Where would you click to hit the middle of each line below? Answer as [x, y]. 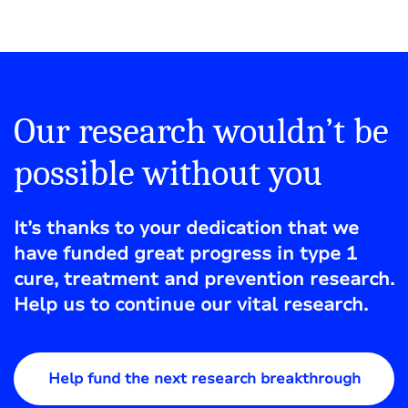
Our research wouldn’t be [201, 131]
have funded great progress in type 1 [185, 253]
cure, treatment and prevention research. [204, 279]
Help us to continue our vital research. [191, 304]
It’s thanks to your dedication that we [186, 228]
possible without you [168, 173]
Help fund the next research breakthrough [204, 378]
